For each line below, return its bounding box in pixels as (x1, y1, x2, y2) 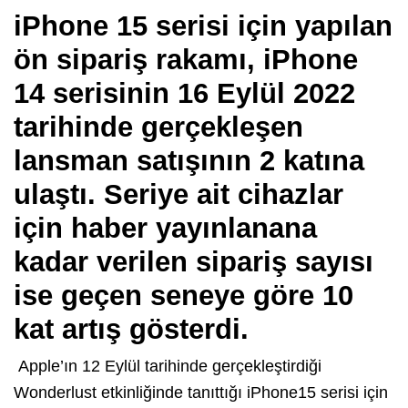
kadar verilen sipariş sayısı (14, 246, 373, 279)
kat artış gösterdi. (14, 313, 249, 346)
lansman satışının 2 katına (14, 145, 364, 178)
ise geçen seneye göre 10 (14, 280, 353, 312)
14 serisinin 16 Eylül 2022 (14, 77, 355, 110)
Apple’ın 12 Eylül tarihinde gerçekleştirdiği (18, 357, 321, 376)
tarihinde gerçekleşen (14, 111, 303, 144)
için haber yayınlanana (14, 212, 317, 245)
